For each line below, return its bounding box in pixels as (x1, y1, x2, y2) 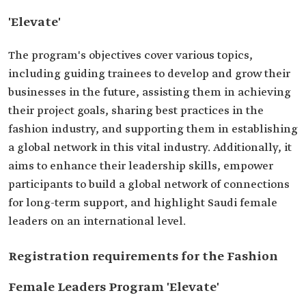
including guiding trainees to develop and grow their (8, 67, 290, 81)
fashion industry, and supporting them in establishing (8, 122, 298, 137)
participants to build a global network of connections (8, 178, 290, 192)
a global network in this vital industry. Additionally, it (8, 141, 292, 155)
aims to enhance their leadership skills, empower (8, 159, 273, 173)
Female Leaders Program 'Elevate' (8, 279, 219, 296)
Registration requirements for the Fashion (8, 249, 278, 265)
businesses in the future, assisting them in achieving (8, 85, 291, 100)
